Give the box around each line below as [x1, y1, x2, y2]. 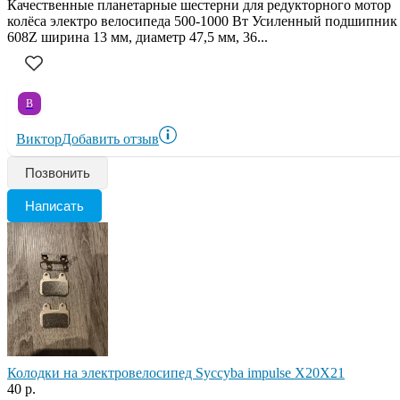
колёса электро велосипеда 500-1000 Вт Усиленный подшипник [7, 12, 397, 29]
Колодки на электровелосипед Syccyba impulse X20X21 [7, 364, 345, 380]
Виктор [16, 130, 62, 146]
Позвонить [25, 164, 90, 180]
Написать [25, 197, 84, 213]
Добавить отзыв [62, 130, 159, 146]
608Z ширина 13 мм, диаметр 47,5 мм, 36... [7, 29, 268, 45]
